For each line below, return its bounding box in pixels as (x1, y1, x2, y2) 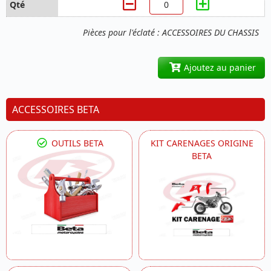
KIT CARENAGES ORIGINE (150, 137, 253, 149)
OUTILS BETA (49, 137, 104, 149)
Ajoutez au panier (181, 62, 256, 74)
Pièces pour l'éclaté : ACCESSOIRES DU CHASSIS (83, 27, 259, 39)
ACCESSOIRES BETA (12, 103, 99, 117)
